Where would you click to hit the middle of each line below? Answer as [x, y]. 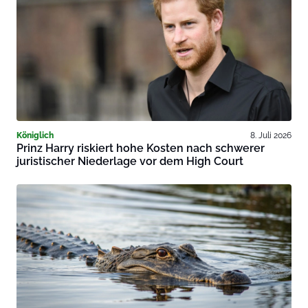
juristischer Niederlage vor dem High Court [130, 162]
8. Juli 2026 [271, 135]
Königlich [35, 135]
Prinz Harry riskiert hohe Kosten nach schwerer [141, 148]
